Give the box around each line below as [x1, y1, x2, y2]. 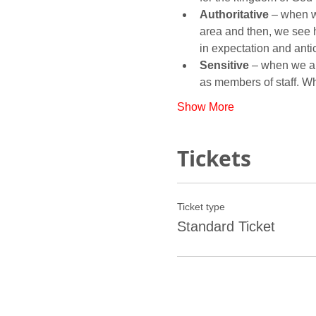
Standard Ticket [176, 218, 275, 234]
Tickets [176, 143, 251, 173]
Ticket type [176, 200, 225, 212]
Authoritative [199, 8, 269, 20]
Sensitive [199, 59, 249, 71]
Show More [176, 100, 234, 113]
